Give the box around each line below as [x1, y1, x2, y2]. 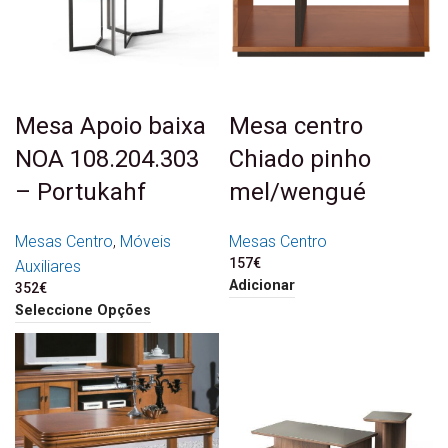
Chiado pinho [229, 144, 371, 173]
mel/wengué [229, 177, 366, 206]
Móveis [120, 231, 171, 251]
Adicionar [229, 276, 295, 294]
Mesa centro [229, 111, 363, 140]
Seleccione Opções [15, 301, 151, 319]
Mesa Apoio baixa [15, 111, 206, 140]
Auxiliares [15, 256, 81, 276]
